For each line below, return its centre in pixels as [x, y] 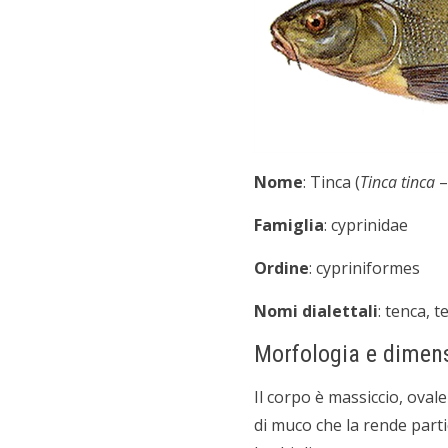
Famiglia [289, 225]
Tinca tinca [397, 182]
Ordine [281, 268]
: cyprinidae [366, 225]
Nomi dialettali [316, 311]
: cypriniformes [364, 268]
